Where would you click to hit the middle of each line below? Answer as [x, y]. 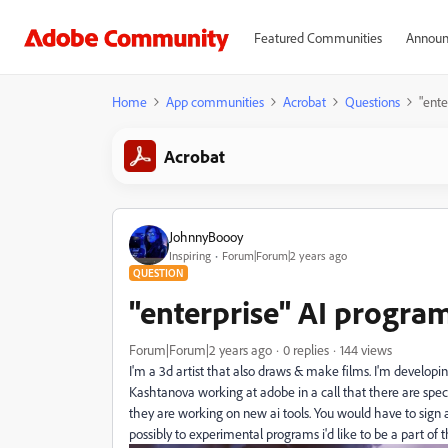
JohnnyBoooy [206, 236]
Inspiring [190, 255]
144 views [366, 349]
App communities [215, 101]
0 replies [306, 349]
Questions [372, 101]
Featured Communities [317, 37]
